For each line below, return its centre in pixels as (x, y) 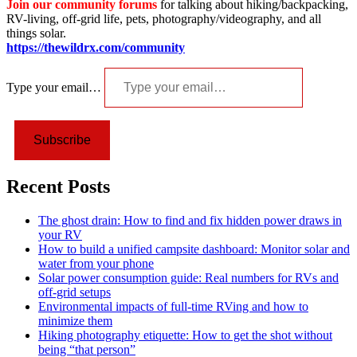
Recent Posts (58, 186)
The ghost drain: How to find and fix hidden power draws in (190, 220)
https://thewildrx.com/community (96, 47)
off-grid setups (75, 292)
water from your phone (96, 263)
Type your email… (55, 87)
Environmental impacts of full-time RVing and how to (173, 306)
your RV (60, 234)
